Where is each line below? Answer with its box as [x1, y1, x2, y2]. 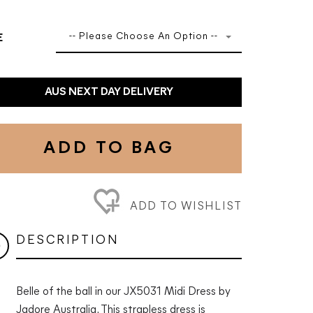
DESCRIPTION [15, 233, 119, 247]
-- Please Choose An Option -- [68, 31, 218, 42]
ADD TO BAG [43, 139, 175, 157]
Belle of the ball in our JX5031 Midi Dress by [15, 286, 231, 298]
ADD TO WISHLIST [129, 201, 242, 212]
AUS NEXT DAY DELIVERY [44, 86, 173, 98]
